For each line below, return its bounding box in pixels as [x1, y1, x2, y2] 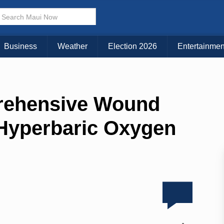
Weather [57, 42, 87, 51]
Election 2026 [108, 42, 157, 51]
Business [4, 42, 37, 51]
